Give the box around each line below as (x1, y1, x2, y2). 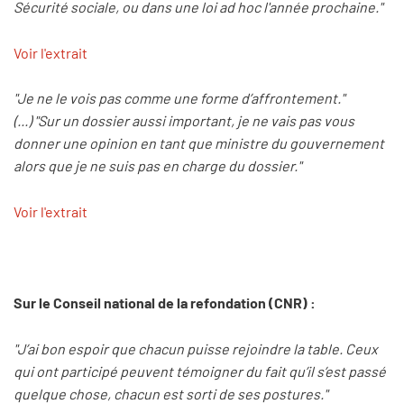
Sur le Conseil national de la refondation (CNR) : (14, 294, 316, 312)
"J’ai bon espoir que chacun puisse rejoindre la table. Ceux (14, 339, 378, 357)
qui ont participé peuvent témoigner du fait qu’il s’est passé (14, 362, 386, 380)
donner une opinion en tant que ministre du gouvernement (14, 134, 384, 152)
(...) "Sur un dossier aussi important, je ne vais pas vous (14, 112, 354, 130)
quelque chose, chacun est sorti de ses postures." (14, 384, 327, 402)
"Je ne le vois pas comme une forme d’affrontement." (14, 89, 344, 107)
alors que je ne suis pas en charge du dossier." (14, 157, 301, 175)
